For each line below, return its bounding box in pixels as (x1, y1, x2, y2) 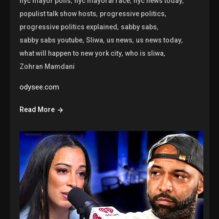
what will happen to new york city (20, 49, 122, 58)
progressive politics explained (20, 23, 118, 31)
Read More (20, 106, 55, 114)
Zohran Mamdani (20, 63, 75, 71)
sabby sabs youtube (20, 36, 83, 44)
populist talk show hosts (20, 10, 97, 18)
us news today (136, 36, 182, 44)
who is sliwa (125, 49, 164, 58)
